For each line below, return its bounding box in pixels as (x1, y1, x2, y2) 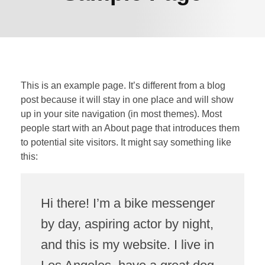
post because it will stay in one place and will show (21, 94, 234, 105)
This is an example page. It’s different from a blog (21, 80, 225, 91)
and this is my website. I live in (40, 237, 214, 253)
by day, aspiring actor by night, (40, 216, 214, 232)
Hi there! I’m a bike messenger (40, 196, 215, 211)
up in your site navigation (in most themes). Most (21, 108, 222, 119)
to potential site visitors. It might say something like (21, 137, 231, 147)
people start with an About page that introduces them (21, 122, 240, 133)
